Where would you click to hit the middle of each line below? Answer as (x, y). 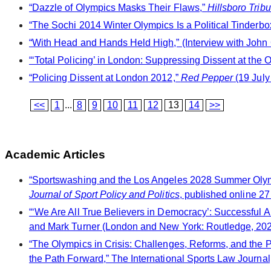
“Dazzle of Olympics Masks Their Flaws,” (118, 8)
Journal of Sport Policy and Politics (104, 194)
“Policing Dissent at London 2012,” (105, 78)
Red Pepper (207, 78)
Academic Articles (55, 155)
